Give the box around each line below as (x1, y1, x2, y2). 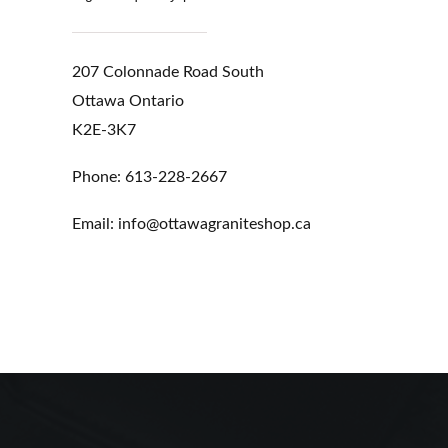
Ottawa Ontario (72, 92, 184, 109)
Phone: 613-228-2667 (72, 168, 227, 185)
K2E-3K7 (72, 121, 136, 138)
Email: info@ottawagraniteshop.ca (72, 215, 311, 232)
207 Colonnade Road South (72, 63, 264, 80)
